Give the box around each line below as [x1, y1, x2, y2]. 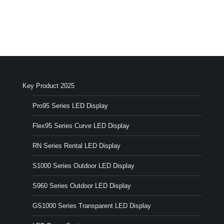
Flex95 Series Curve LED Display [32, 122, 129, 130]
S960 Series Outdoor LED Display [32, 182, 131, 190]
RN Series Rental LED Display [32, 142, 120, 150]
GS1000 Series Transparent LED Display [32, 202, 151, 210]
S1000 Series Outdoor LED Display [32, 162, 134, 170]
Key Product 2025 [22, 82, 74, 90]
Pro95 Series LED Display [32, 102, 108, 110]
